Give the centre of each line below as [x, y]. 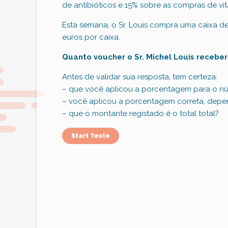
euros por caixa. [91, 37]
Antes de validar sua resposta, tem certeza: [140, 77]
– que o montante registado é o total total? [140, 113]
